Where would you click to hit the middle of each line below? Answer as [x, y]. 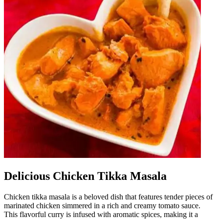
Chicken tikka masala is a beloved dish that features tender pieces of [108, 197]
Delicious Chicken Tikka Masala [85, 176]
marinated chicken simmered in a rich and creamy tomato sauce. [102, 205]
